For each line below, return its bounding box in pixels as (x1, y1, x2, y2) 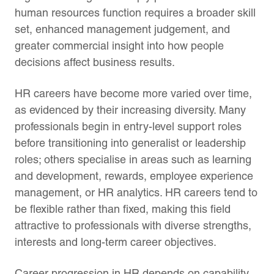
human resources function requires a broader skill (15, 6, 256, 19)
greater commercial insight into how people (15, 39, 224, 52)
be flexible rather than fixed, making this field (15, 202, 231, 215)
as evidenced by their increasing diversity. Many (15, 103, 246, 116)
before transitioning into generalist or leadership (15, 136, 246, 149)
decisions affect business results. (15, 55, 175, 68)
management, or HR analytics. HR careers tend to (15, 185, 257, 199)
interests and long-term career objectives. (15, 235, 217, 248)
